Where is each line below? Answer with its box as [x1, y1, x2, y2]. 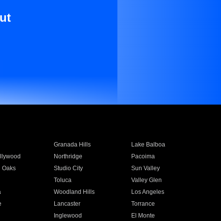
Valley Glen [131, 177, 162, 184]
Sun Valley [131, 165, 160, 172]
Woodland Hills [53, 188, 95, 195]
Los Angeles [131, 188, 165, 195]
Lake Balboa [131, 141, 166, 148]
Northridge [53, 153, 82, 160]
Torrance [131, 200, 155, 207]
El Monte [131, 212, 155, 219]
